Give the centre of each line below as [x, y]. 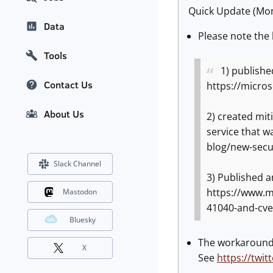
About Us [64, 114]
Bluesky [83, 220]
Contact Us [68, 85]
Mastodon [80, 192]
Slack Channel [77, 164]
